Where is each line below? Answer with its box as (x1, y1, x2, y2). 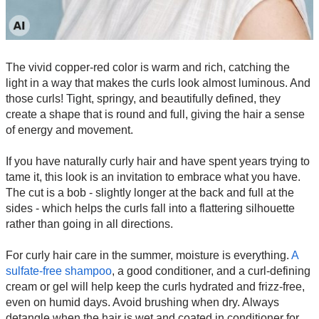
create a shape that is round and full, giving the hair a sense (6, 108, 305, 121)
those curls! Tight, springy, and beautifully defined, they (6, 93, 281, 105)
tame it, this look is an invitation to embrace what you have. (6, 171, 300, 184)
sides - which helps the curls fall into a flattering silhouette (6, 202, 295, 215)
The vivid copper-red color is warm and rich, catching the (6, 61, 290, 74)
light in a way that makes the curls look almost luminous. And (6, 77, 310, 90)
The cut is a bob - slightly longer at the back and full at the (6, 187, 294, 199)
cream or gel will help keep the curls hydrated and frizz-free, (6, 281, 305, 293)
